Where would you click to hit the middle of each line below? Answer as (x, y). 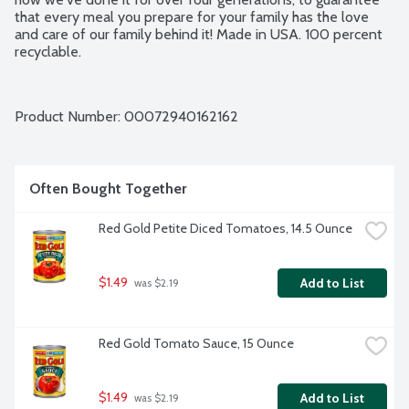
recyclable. (48, 52)
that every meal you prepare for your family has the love (192, 17)
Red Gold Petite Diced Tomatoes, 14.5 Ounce (225, 229)
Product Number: (69, 117)
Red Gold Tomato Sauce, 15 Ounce (196, 344)
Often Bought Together (108, 189)
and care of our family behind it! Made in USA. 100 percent (199, 35)
